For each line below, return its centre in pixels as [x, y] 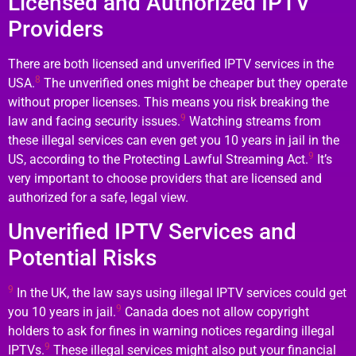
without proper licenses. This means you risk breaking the [168, 102]
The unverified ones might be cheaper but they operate [194, 83]
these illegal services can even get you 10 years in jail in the [174, 140]
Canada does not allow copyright [215, 311]
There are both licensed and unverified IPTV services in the [171, 64]
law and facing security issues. [94, 121]
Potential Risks [82, 257]
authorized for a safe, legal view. [98, 197]
